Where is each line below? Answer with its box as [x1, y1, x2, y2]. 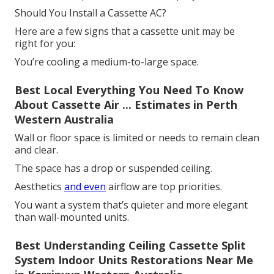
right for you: [15, 37, 75, 51]
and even [64, 180, 106, 194]
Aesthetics [15, 180, 64, 194]
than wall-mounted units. [15, 210, 129, 224]
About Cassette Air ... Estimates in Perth [15, 97, 237, 113]
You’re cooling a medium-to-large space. [15, 55, 199, 69]
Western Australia [15, 112, 114, 127]
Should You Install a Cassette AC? [15, 6, 166, 20]
